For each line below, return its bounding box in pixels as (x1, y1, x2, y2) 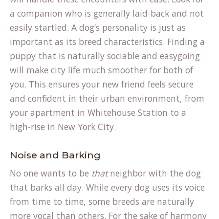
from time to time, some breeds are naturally (10, 196, 194, 207)
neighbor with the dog (108, 167, 201, 179)
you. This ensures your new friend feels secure (10, 78, 194, 90)
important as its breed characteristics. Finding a (10, 36, 205, 47)
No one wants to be (10, 167, 91, 179)
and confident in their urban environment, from (10, 92, 204, 104)
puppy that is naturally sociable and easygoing (10, 50, 200, 62)
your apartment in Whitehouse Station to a (10, 107, 186, 118)
